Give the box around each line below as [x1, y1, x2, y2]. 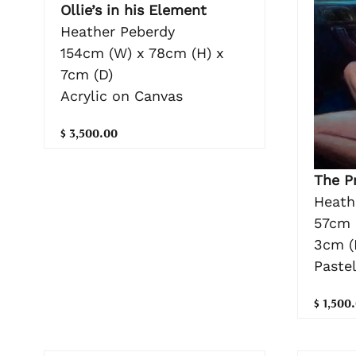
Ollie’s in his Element [60, 2, 207, 19]
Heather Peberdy [60, 23, 175, 41]
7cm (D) [60, 66, 113, 83]
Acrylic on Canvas [60, 87, 183, 105]
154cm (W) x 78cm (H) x [60, 44, 224, 62]
